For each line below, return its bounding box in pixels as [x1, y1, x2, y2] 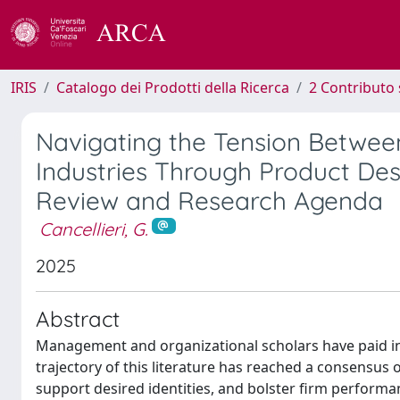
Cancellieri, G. [39, 218, 148, 240]
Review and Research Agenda [36, 185, 383, 216]
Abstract [36, 304, 120, 332]
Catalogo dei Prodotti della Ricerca [56, 78, 289, 97]
